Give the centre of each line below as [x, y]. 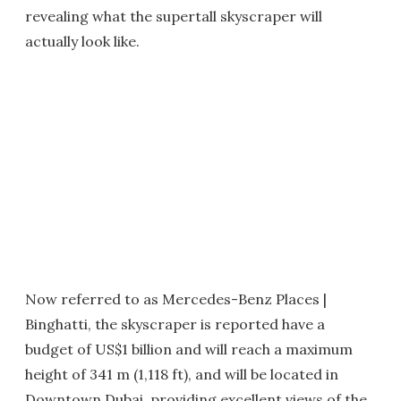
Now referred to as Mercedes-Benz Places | [176, 299]
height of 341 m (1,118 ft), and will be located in [182, 374]
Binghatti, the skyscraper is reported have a [175, 324]
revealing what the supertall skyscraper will [174, 16]
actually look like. [82, 41]
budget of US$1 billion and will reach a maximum [189, 349]
